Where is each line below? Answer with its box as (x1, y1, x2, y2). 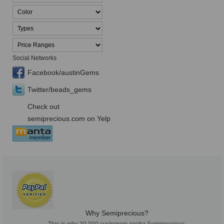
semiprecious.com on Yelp (27, 114, 110, 123)
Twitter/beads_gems (27, 85, 91, 94)
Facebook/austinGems (27, 68, 99, 77)
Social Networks (12, 54, 56, 62)
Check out (27, 102, 59, 111)
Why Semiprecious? (85, 209, 148, 217)
